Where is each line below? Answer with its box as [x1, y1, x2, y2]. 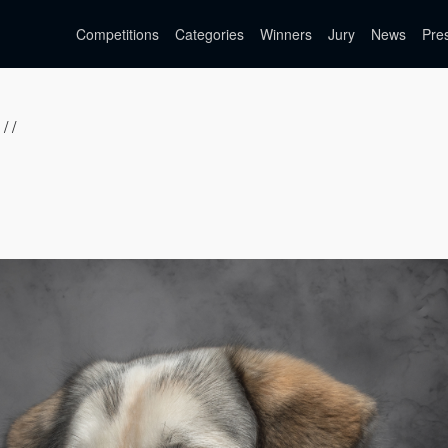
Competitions [76, 24, 159, 44]
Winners [260, 24, 312, 44]
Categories [175, 24, 244, 44]
